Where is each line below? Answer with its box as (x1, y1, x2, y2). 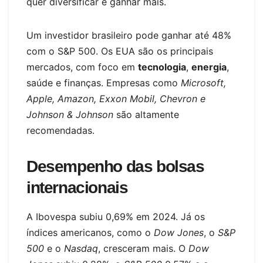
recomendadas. (26, 124, 95, 137)
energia (191, 61, 227, 73)
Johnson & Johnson (26, 109, 113, 121)
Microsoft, (181, 77, 226, 89)
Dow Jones (154, 227, 204, 239)
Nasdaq (64, 242, 98, 255)
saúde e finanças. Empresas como (26, 77, 181, 89)
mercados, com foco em (26, 61, 138, 73)
